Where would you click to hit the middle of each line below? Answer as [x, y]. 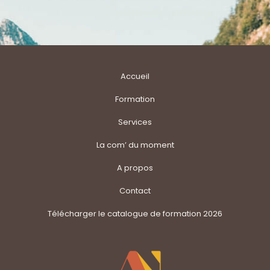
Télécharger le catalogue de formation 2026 [135, 214]
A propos [135, 168]
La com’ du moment [135, 145]
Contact [135, 191]
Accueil [135, 77]
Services [135, 122]
